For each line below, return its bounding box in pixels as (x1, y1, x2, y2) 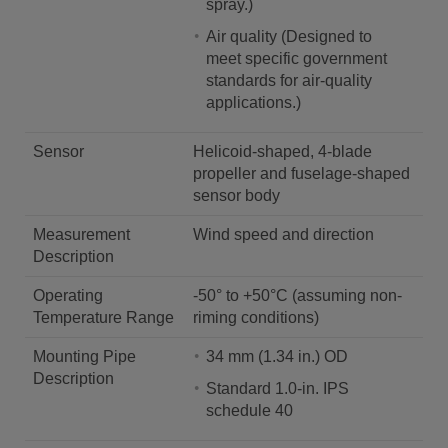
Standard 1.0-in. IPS (206, 380, 349, 397)
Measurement (33, 226, 130, 243)
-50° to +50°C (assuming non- (193, 287, 402, 304)
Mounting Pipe (33, 348, 136, 365)
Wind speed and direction (193, 226, 374, 243)
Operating (33, 287, 103, 304)
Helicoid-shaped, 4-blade (193, 143, 372, 160)
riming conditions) (193, 309, 319, 326)
